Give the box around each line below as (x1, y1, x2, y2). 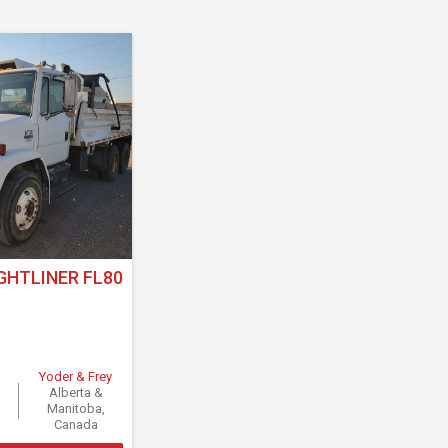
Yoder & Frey (39, 369, 113, 385)
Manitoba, (46, 401, 105, 417)
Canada (53, 417, 98, 433)
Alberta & (48, 385, 103, 401)
